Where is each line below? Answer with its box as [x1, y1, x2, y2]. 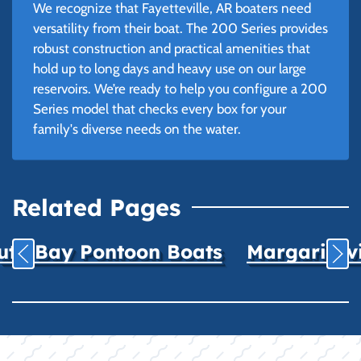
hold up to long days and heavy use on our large [32, 60, 306, 77]
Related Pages [12, 192, 180, 222]
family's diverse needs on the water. [32, 121, 241, 138]
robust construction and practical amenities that [32, 40, 310, 57]
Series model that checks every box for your [32, 101, 286, 118]
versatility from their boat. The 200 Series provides [32, 20, 328, 37]
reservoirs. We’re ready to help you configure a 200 [32, 81, 327, 98]
